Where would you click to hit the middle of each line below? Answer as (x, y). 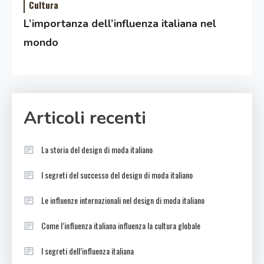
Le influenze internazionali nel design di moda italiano (123, 200)
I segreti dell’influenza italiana (88, 250)
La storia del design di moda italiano (97, 149)
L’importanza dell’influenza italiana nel (120, 23)
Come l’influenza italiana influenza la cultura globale (121, 225)
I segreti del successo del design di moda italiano (117, 174)
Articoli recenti (85, 118)
